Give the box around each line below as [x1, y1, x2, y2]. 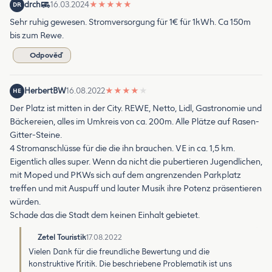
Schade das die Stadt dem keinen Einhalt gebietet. [10, 209, 200, 220]
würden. [10, 196, 41, 207]
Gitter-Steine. [10, 129, 62, 140]
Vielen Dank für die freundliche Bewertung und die [29, 246, 209, 256]
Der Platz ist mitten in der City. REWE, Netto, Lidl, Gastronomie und [10, 103, 262, 114]
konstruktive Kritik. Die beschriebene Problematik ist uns [29, 259, 232, 268]
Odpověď [30, 50, 63, 59]
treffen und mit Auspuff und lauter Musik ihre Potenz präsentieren [10, 183, 262, 194]
